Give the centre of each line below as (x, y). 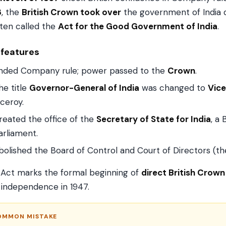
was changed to (174, 88)
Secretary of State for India (154, 119)
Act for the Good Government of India (138, 26)
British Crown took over (71, 12)
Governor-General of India (84, 88)
